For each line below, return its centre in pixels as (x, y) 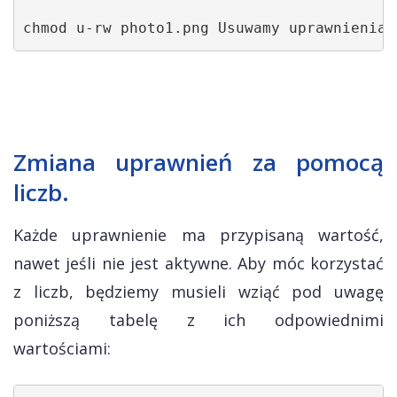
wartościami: (62, 348)
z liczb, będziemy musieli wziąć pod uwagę (198, 292)
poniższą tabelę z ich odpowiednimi (198, 320)
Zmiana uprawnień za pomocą (198, 162)
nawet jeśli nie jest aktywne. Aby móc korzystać (198, 263)
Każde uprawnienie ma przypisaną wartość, (198, 235)
